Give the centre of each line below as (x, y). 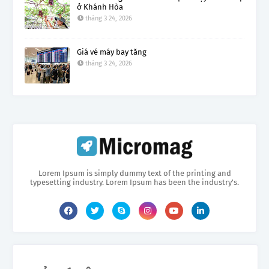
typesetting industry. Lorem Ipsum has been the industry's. (134, 182)
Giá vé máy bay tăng (112, 52)
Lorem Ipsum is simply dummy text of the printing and (134, 173)
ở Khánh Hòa (100, 7)
